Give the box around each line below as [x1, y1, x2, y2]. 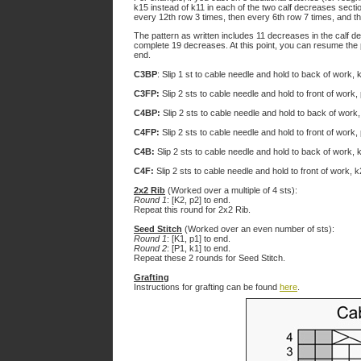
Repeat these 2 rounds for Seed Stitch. [134, 253, 285, 263]
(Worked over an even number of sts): [182, 224, 334, 234]
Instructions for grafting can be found [134, 282, 280, 292]
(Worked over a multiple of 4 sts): [165, 185, 297, 195]
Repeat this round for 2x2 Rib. [134, 205, 251, 214]
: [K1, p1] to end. [167, 234, 230, 243]
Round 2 [134, 243, 167, 253]
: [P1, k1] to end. [167, 243, 230, 253]
